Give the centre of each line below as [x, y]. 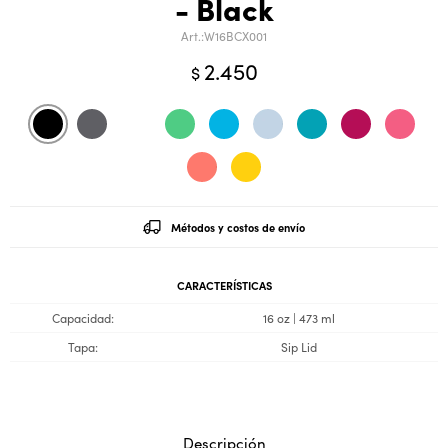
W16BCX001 [235, 35]
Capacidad [81, 317]
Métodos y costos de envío [238, 227]
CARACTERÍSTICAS [224, 285]
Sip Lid [299, 346]
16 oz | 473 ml [299, 317]
